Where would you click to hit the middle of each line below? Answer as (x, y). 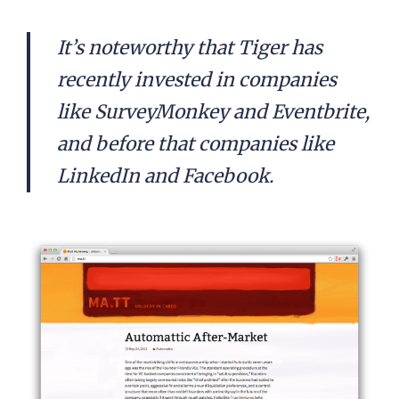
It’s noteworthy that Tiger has (190, 48)
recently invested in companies (197, 80)
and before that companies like (195, 144)
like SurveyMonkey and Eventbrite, (213, 112)
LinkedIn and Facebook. (165, 176)
